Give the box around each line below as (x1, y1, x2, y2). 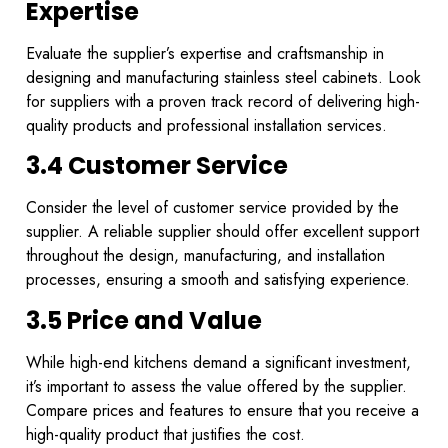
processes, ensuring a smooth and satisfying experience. (26, 268, 410, 292)
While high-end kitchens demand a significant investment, (26, 350, 411, 374)
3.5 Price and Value (26, 303, 262, 337)
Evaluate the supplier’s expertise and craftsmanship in (26, 41, 384, 65)
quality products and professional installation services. (26, 113, 387, 137)
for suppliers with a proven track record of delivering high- (26, 89, 420, 113)
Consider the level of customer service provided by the (26, 196, 399, 220)
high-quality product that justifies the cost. (26, 422, 305, 446)
